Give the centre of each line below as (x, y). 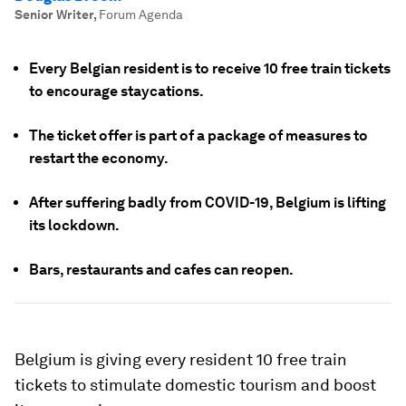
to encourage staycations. (116, 91)
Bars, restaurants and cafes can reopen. (161, 270)
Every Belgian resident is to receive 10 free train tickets (210, 68)
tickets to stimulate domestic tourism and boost (195, 385)
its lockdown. (74, 225)
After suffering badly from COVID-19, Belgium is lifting (208, 203)
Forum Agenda (141, 14)
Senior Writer (54, 14)
